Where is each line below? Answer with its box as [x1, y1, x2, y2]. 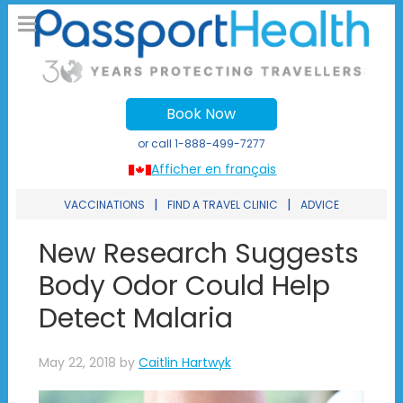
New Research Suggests [38, 235, 359, 273]
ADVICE [300, 197, 339, 213]
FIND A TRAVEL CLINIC [166, 197, 278, 213]
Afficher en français [151, 160, 277, 179]
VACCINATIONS [63, 197, 145, 213]
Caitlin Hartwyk [138, 354, 231, 372]
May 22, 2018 [38, 354, 116, 372]
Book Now [166, 103, 237, 125]
